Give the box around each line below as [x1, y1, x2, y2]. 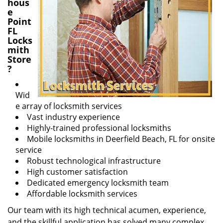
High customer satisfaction [27, 166, 128, 177]
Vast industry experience [27, 111, 120, 122]
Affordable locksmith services [27, 188, 137, 199]
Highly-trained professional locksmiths [27, 122, 171, 133]
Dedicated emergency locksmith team [27, 177, 169, 188]
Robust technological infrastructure [27, 155, 161, 166]
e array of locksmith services [15, 101, 122, 111]
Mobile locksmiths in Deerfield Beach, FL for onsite [27, 133, 215, 144]
